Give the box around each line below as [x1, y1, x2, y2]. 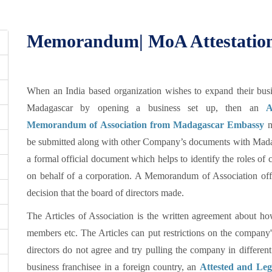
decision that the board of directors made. [27, 188, 184, 198]
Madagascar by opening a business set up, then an [27, 103, 266, 113]
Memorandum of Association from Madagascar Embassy [27, 120, 265, 130]
